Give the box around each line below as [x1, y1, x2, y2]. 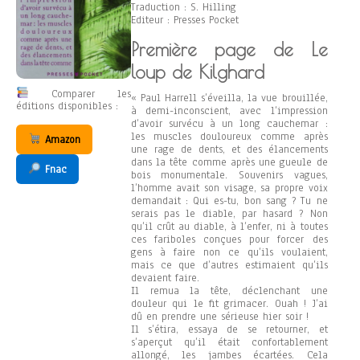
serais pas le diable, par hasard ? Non [130, 207, 328, 221]
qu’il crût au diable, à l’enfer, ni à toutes [130, 219, 328, 234]
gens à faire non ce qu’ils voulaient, [130, 245, 328, 260]
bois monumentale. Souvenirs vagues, [130, 168, 328, 182]
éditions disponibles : [16, 99, 118, 114]
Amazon [40, 132, 80, 147]
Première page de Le [130, 39, 328, 60]
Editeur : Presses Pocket [130, 13, 239, 27]
